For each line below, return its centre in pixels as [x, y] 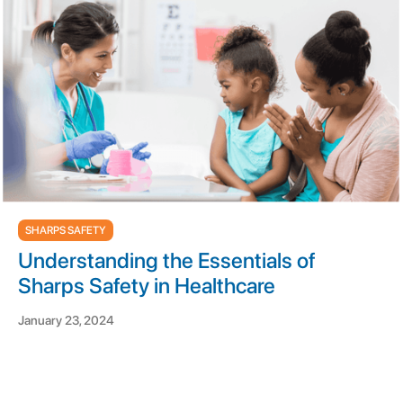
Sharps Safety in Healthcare [147, 285]
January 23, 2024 [66, 320]
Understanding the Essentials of [167, 260]
